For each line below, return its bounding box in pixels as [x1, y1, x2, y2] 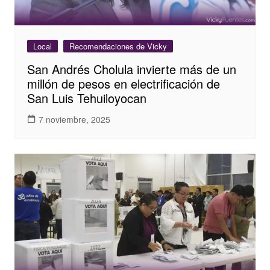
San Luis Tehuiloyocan [27, 89, 146, 107]
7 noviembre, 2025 [38, 113, 110, 125]
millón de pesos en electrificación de [27, 75, 220, 93]
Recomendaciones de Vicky [69, 40, 167, 52]
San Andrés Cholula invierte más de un [27, 60, 236, 78]
